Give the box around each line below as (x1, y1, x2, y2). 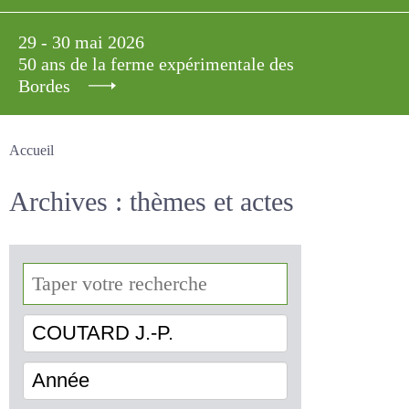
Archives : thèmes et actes (9, 184, 347, 220)
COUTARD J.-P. (32, 324, 138, 348)
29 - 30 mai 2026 (18, 31, 152, 53)
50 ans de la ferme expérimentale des (18, 52, 336, 76)
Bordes (18, 74, 78, 98)
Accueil (9, 142, 58, 160)
